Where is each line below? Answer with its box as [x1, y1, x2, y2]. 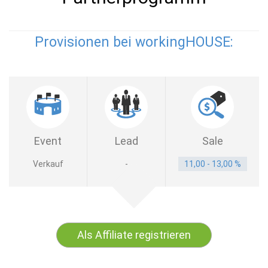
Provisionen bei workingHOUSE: [35, 34, 233, 50]
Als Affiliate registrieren [77, 229, 191, 241]
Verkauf [32, 159, 63, 169]
